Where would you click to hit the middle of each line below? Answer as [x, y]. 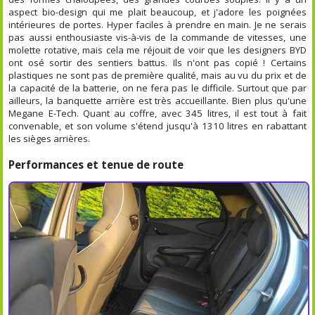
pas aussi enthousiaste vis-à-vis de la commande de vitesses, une [157, 38]
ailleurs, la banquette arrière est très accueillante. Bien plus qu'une [157, 101]
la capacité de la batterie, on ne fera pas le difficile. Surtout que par [157, 88]
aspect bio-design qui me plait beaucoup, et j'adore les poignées [157, 12]
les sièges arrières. [50, 139]
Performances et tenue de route [96, 165]
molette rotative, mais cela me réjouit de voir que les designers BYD [157, 50]
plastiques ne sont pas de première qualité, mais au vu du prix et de [157, 76]
